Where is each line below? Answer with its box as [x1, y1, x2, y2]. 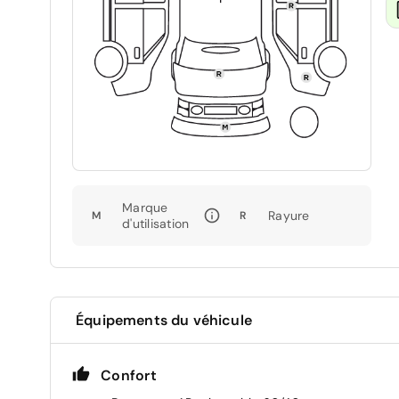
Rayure [268, 208, 310, 224]
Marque [122, 199, 168, 216]
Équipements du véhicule [76, 311, 252, 330]
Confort [101, 366, 157, 386]
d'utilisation [122, 216, 190, 232]
